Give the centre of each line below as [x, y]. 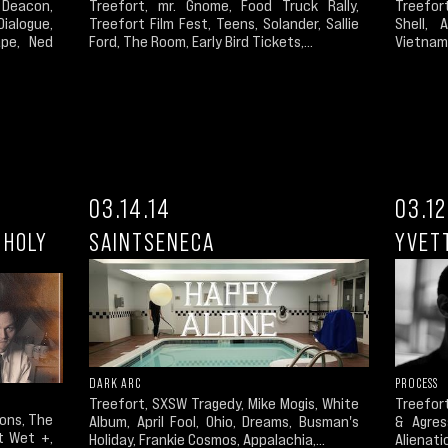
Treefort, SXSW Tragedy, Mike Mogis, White [224, 403]
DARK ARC [115, 383]
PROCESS [416, 383]
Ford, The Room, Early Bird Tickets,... [201, 41]
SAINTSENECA [152, 241]
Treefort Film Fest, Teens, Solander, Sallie [224, 23]
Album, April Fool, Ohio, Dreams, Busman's [224, 421]
